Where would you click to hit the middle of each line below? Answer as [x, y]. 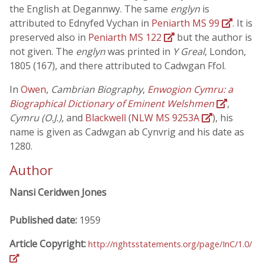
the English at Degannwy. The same [90, 9]
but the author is [213, 37]
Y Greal [189, 51]
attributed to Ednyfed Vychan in [80, 23]
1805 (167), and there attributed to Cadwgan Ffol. [118, 66]
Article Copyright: [49, 244]
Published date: [44, 220]
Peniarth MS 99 [187, 23]
